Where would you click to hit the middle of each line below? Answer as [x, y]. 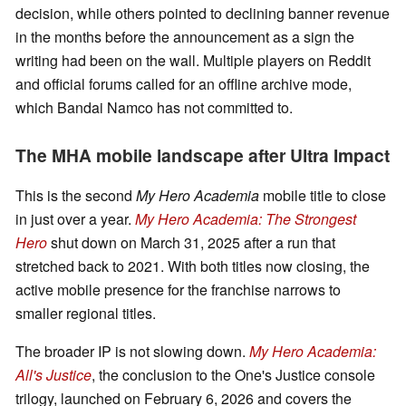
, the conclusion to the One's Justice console [233, 375]
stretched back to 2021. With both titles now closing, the [193, 266]
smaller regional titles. [86, 314]
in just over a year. [75, 219]
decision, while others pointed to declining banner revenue [203, 14]
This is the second [76, 196]
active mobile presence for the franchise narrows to [178, 290]
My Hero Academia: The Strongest [246, 219]
